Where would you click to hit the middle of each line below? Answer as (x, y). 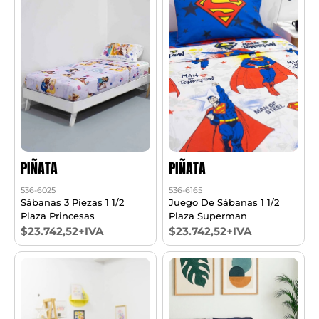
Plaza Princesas (58, 215)
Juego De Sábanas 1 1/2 (224, 202)
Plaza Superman (208, 215)
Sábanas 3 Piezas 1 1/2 (73, 202)
